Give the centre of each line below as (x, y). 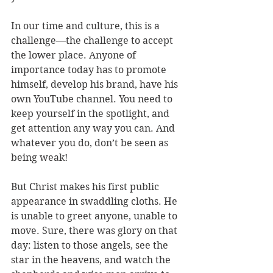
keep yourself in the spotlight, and (91, 114)
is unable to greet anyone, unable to (95, 216)
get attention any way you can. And (94, 129)
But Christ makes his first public (86, 187)
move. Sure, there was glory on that (95, 231)
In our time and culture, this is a (87, 26)
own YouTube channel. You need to (93, 99)
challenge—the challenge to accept (93, 41)
